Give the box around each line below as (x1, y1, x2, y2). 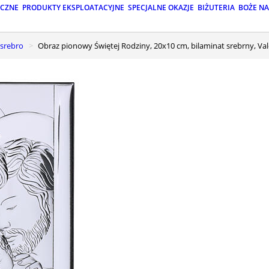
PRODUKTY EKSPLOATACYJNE (22, 2, 124, 13)
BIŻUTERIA (198, 2, 235, 13)
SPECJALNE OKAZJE (128, 2, 194, 13)
